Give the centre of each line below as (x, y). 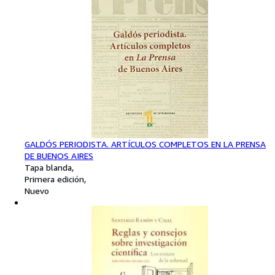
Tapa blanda (48, 167)
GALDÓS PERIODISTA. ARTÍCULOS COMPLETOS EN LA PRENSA (145, 144)
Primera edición (54, 179)
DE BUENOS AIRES (59, 155)
